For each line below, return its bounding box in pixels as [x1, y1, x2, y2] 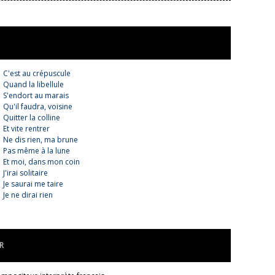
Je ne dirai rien [3, 189, 53, 200]
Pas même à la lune [3, 145, 70, 156]
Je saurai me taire [3, 178, 63, 189]
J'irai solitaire [3, 167, 48, 178]
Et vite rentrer [3, 123, 50, 134]
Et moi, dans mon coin [3, 156, 80, 167]
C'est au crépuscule [3, 68, 71, 79]
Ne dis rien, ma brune [3, 134, 78, 145]
